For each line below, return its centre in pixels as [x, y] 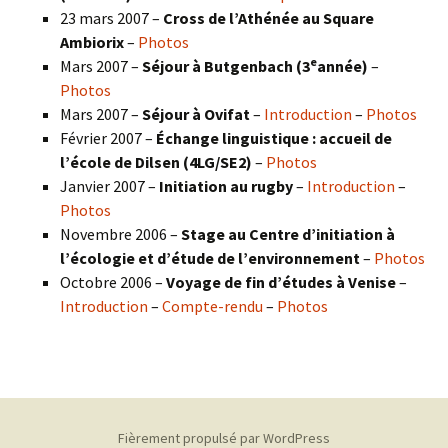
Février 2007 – [108, 138]
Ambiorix [93, 42]
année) [342, 66]
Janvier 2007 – [109, 186]
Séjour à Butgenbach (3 [226, 66]
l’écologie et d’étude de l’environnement [211, 258]
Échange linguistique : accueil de [274, 138]
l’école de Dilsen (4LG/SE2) [157, 162]
